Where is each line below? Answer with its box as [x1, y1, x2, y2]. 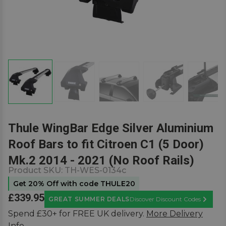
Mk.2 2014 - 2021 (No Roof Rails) [8, 153, 194, 167]
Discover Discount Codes [129, 195, 201, 203]
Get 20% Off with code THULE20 [13, 179, 135, 188]
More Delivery [146, 209, 203, 218]
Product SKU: [8, 165, 65, 175]
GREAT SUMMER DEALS [48, 195, 130, 203]
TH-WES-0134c [65, 165, 126, 175]
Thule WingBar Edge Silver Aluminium [8, 121, 213, 135]
